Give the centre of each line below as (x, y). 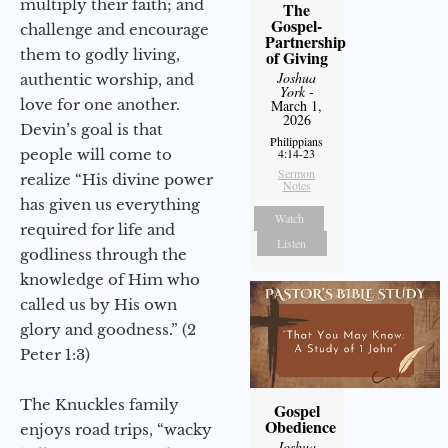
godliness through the (103, 255)
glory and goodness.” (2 (108, 330)
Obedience (300, 427)
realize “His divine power (116, 180)
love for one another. (100, 105)
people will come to (96, 155)
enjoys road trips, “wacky (116, 430)
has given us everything (110, 205)
